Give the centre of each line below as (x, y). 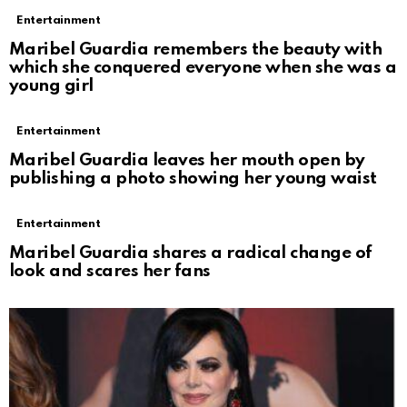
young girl (51, 86)
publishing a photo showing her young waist (193, 179)
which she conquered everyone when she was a (203, 68)
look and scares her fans (110, 272)
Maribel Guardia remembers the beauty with (196, 50)
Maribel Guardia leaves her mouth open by (187, 161)
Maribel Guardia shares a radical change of (191, 253)
